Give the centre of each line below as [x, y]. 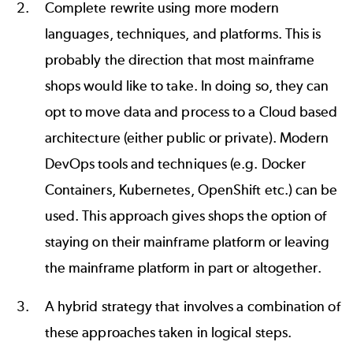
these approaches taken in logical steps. [168, 333]
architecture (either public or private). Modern [187, 138]
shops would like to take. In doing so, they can [187, 86]
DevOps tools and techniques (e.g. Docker [175, 164]
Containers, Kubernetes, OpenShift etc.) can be [191, 190]
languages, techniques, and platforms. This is [183, 34]
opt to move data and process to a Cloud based [191, 112]
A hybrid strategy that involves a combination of [192, 307]
